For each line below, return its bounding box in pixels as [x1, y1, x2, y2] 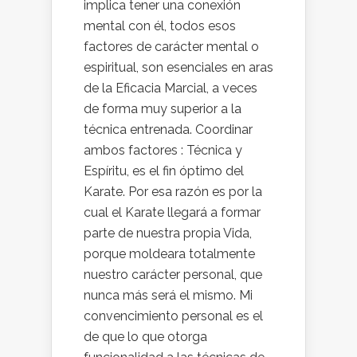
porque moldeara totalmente [84, 246, 255, 261]
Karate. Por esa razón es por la [84, 184, 262, 199]
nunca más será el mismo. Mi [84, 288, 253, 303]
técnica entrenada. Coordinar [84, 122, 253, 137]
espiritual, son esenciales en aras [84, 60, 273, 75]
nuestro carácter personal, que [84, 267, 262, 282]
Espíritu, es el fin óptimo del [84, 163, 244, 178]
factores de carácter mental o [84, 39, 259, 54]
